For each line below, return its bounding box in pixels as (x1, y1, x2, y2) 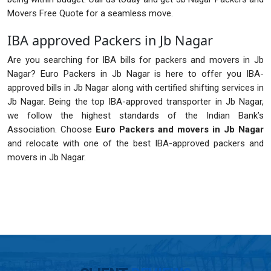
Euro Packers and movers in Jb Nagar (96, 124, 264, 135)
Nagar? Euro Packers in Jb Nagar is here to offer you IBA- (7, 68, 264, 80)
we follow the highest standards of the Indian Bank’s (7, 110, 264, 122)
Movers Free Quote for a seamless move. (7, 8, 173, 19)
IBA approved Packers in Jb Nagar (7, 31, 213, 50)
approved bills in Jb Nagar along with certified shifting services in (7, 82, 264, 94)
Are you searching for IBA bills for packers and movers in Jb (7, 54, 264, 66)
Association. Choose (7, 124, 96, 135)
